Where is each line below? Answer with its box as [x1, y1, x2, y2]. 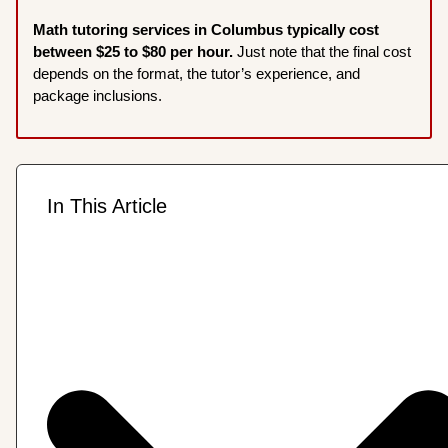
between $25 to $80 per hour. [33, 42, 238, 60]
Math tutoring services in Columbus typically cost [33, 20, 380, 38]
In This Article [47, 194, 168, 217]
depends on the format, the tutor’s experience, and [33, 64, 361, 82]
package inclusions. [33, 86, 167, 104]
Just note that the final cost [237, 42, 412, 60]
